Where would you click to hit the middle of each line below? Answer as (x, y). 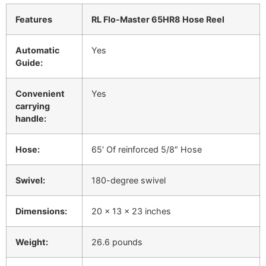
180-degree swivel (129, 180)
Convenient (40, 93)
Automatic (37, 50)
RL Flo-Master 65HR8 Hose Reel (158, 19)
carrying (33, 106)
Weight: (32, 242)
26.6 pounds (117, 242)
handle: (31, 118)
